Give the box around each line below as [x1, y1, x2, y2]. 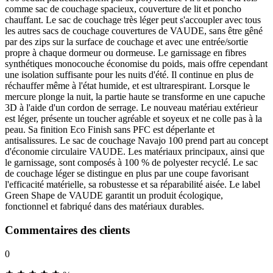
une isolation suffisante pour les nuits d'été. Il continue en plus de [5, 69, 253, 80]
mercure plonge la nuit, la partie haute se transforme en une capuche [5, 91, 265, 102]
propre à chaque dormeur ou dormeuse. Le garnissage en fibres [5, 48, 246, 58]
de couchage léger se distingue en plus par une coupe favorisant [5, 168, 249, 179]
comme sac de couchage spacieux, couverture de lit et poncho [5, 4, 241, 15]
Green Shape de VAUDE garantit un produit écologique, [5, 190, 223, 201]
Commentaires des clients [5, 223, 130, 236]
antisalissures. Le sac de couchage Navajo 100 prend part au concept [5, 135, 268, 146]
